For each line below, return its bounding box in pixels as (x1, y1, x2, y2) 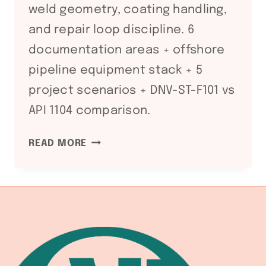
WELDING (86, 215, 131, 226)
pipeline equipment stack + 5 (28, 64, 202, 77)
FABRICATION (86, 231, 152, 242)
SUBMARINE (86, 183, 145, 194)
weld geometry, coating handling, (28, 3, 227, 16)
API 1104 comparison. (28, 104, 151, 117)
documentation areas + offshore (28, 43, 225, 56)
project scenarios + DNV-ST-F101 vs (28, 84, 235, 97)
